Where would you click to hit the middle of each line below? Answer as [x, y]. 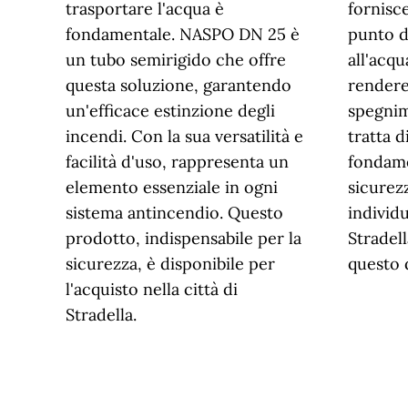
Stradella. [101, 315]
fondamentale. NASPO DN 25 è [183, 34]
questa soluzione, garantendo [178, 85]
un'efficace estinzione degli [170, 111]
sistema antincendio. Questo [174, 213]
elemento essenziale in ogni [172, 187]
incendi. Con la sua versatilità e [184, 136]
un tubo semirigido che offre [176, 60]
